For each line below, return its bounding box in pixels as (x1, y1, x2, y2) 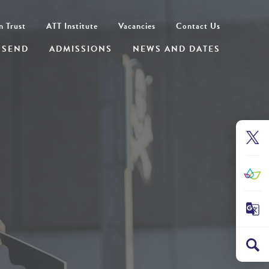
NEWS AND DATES (133, 43, 221, 55)
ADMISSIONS (49, 43, 113, 55)
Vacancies (118, 20, 156, 32)
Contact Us (176, 20, 221, 32)
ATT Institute (46, 20, 98, 32)
